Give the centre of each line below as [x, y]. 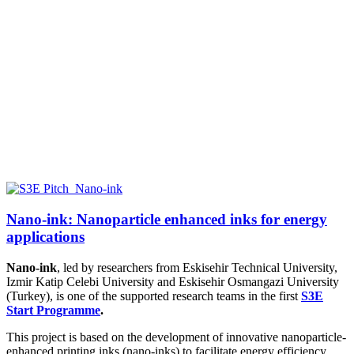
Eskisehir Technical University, [260, 267]
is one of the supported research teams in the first [177, 296]
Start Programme [53, 310]
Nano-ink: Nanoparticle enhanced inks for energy [167, 219]
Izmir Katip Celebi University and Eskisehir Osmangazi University [173, 281]
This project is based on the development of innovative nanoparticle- [176, 337]
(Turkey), [30, 296]
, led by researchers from [120, 267]
